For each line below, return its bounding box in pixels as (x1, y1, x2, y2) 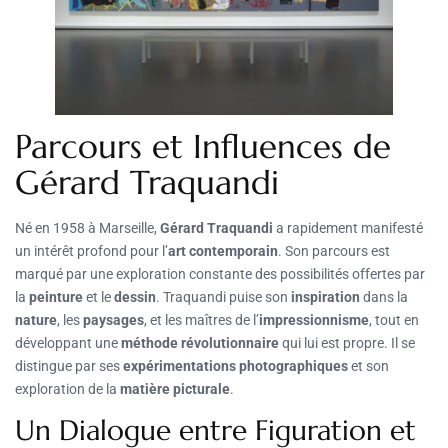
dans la (360, 288, 408, 305)
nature (15, 311, 57, 328)
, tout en (369, 311, 419, 328)
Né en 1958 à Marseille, (15, 219, 160, 236)
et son (348, 357, 389, 374)
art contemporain (168, 242, 278, 259)
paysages (83, 311, 144, 328)
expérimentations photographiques (123, 357, 348, 374)
